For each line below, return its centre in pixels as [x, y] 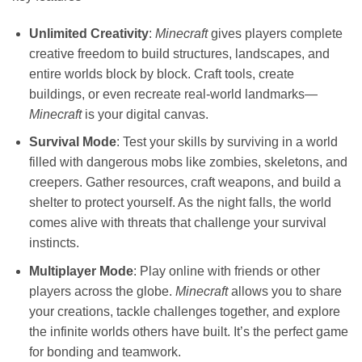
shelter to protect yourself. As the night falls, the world [180, 203]
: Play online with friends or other [226, 271]
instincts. [54, 243]
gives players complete [275, 33]
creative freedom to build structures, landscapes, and [179, 53]
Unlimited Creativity [88, 33]
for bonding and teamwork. [105, 351]
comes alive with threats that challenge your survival [177, 223]
